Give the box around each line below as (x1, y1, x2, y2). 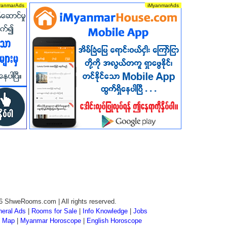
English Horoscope (86, 217, 142, 224)
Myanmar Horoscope (20, 217, 81, 224)
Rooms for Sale (31, 207, 77, 215)
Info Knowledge (83, 207, 128, 215)
